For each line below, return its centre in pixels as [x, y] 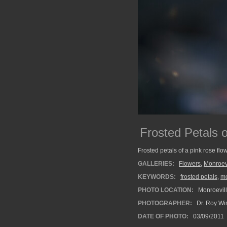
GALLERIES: [156, 164]
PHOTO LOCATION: [166, 190]
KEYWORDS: [157, 177]
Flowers [190, 164]
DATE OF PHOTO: [163, 216]
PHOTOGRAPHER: [165, 203]
